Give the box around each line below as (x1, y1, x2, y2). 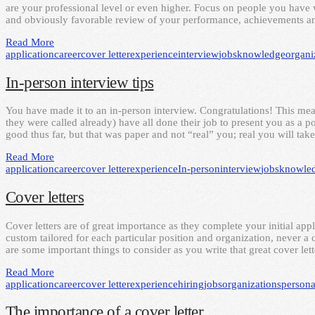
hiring (178, 278, 204, 290)
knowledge (237, 48, 285, 60)
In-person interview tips (6, 73, 154, 91)
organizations (222, 278, 281, 290)
